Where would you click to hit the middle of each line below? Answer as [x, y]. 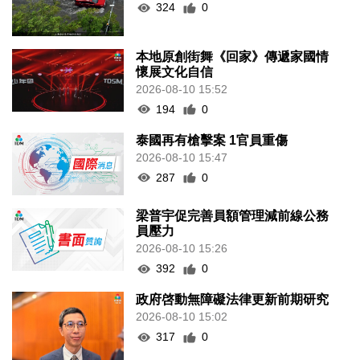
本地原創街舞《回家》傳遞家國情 [233, 56]
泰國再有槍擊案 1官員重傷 [212, 140]
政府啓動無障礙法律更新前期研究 [233, 300]
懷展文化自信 [175, 72]
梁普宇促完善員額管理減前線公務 [233, 216]
